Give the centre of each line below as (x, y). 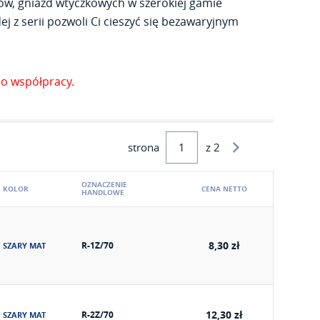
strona (144, 147)
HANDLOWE (103, 192)
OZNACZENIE (104, 184)
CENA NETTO (224, 189)
